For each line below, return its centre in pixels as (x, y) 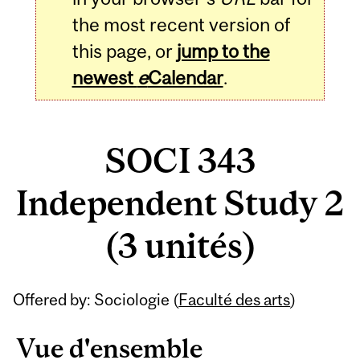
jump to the (223, 51)
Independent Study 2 (180, 203)
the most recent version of (181, 24)
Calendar (185, 77)
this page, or (124, 51)
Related (59, 292)
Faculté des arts (235, 299)
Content (63, 327)
